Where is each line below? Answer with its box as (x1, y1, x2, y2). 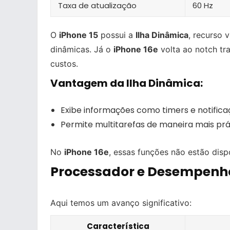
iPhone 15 (59, 29, 98, 40)
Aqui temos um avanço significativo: (50, 197, 191, 208)
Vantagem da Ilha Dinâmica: (50, 75, 203, 90)
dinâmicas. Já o (50, 44, 113, 54)
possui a (98, 29, 136, 40)
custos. (50, 58, 78, 69)
